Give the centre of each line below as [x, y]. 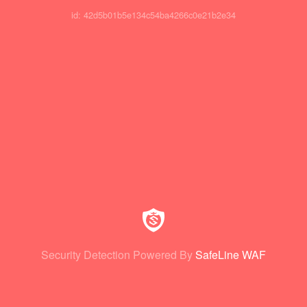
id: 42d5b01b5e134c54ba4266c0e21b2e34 [153, 15]
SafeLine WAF [231, 255]
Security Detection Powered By [117, 255]
